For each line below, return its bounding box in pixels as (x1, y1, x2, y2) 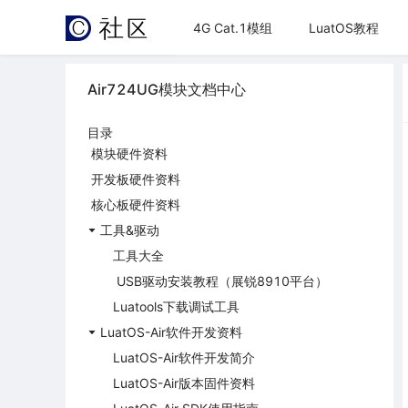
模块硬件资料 (91, 146, 168, 161)
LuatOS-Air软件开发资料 (100, 324, 242, 340)
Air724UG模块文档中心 (87, 80, 246, 98)
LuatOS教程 (309, 20, 379, 36)
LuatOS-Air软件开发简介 (113, 350, 255, 365)
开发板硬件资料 (91, 171, 180, 187)
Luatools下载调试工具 (113, 299, 240, 314)
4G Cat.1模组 (193, 20, 272, 36)
